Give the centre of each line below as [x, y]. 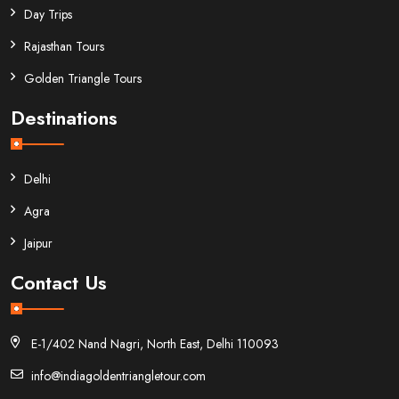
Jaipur [38, 243]
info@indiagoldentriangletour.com [115, 375]
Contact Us [59, 282]
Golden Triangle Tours [83, 78]
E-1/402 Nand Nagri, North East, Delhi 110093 [151, 343]
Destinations [64, 117]
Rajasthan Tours [64, 46]
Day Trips [48, 14]
